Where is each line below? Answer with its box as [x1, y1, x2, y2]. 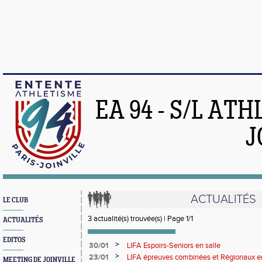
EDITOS [3, 236, 25, 244]
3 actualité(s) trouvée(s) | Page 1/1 [88, 214, 193, 223]
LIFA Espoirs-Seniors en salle [127, 241, 220, 250]
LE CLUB [3, 196, 28, 204]
